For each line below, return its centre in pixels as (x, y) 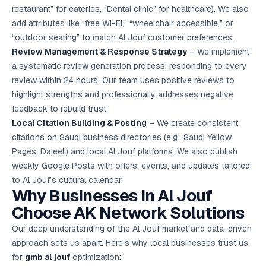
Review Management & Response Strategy (99, 52)
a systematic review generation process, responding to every (129, 66)
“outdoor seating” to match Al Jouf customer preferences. (123, 37)
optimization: (96, 257)
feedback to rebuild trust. (60, 109)
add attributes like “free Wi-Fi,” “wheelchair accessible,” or (123, 23)
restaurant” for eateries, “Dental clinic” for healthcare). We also (130, 9)
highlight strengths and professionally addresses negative (123, 94)
